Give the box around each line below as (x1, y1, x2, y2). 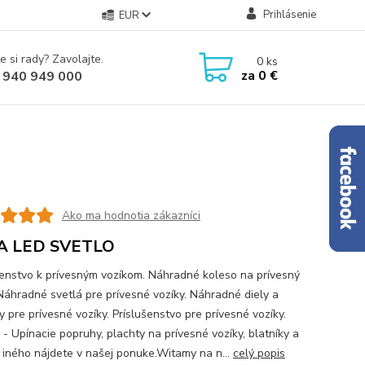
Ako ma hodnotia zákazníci (61, 207, 200, 223)
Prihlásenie (262, 7, 316, 22)
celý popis (232, 345, 285, 361)
